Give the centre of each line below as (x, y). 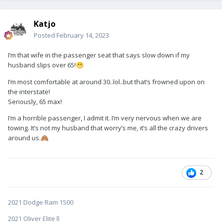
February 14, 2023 (83, 35)
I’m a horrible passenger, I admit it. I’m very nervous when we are (105, 118)
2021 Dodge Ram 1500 (41, 202)
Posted (45, 35)
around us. (24, 138)
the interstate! (29, 92)
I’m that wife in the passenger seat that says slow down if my (99, 55)
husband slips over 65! (42, 65)
